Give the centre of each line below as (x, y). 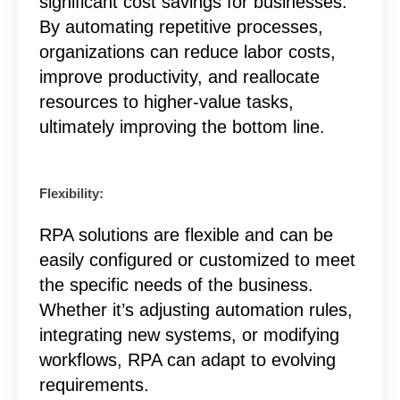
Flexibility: (71, 193)
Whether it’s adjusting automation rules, (196, 309)
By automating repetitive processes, (181, 26)
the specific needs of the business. (176, 284)
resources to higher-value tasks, (166, 101)
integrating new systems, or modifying (189, 334)
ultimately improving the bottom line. (182, 126)
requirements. (94, 384)
